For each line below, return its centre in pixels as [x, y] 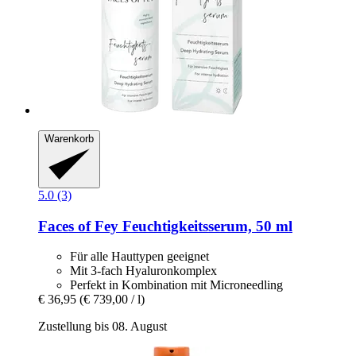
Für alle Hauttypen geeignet [139, 257]
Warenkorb [69, 139]
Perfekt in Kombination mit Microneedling [176, 285]
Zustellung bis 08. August [103, 327]
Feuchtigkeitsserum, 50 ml [205, 226]
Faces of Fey [78, 226]
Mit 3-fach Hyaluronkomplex [143, 271]
